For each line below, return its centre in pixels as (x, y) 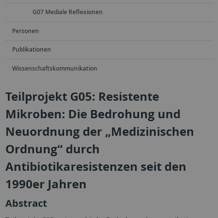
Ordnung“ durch (52, 149)
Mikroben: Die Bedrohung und (93, 114)
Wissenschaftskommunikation (54, 68)
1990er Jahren (46, 184)
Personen (25, 31)
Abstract (26, 203)
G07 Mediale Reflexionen (67, 12)
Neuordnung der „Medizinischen (100, 132)
